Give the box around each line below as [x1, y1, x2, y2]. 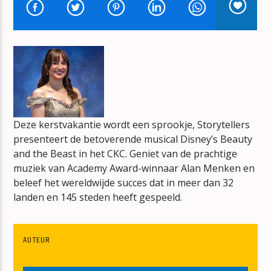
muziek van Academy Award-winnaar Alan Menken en [13, 161, 255, 175]
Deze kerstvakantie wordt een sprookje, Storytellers [13, 117, 250, 131]
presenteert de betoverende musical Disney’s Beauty [13, 132, 253, 146]
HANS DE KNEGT [13, 13, 71, 28]
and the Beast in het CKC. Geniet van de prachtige [13, 146, 238, 160]
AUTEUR [23, 233, 50, 247]
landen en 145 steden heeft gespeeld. [13, 190, 185, 204]
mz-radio [63, 108, 106, 122]
